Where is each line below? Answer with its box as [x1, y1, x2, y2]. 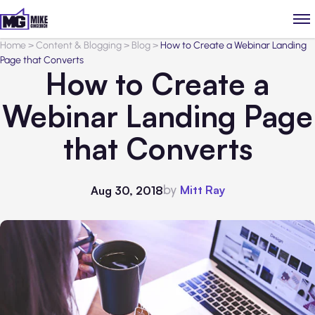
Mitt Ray [179, 183, 225, 197]
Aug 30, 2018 [90, 183, 163, 198]
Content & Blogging [36, 39, 122, 51]
